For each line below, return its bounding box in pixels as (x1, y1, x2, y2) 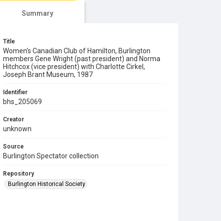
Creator (3, 115, 24, 123)
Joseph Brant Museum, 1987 (3, 70, 93, 78)
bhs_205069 (3, 97, 42, 106)
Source (3, 143, 24, 150)
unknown (3, 124, 32, 133)
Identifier (3, 88, 28, 96)
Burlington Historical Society (8, 180, 85, 187)
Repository (3, 170, 34, 177)
